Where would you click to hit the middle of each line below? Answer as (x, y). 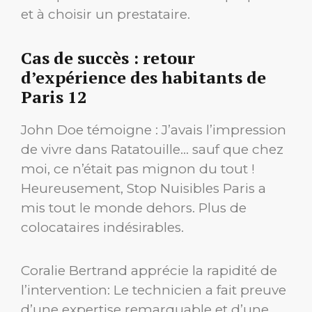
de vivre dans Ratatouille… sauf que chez (152, 149)
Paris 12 (54, 96)
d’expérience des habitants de (143, 77)
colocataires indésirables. (102, 227)
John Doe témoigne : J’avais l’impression (154, 130)
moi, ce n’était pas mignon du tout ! (138, 169)
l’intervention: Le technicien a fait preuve (154, 290)
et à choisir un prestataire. (106, 14)
